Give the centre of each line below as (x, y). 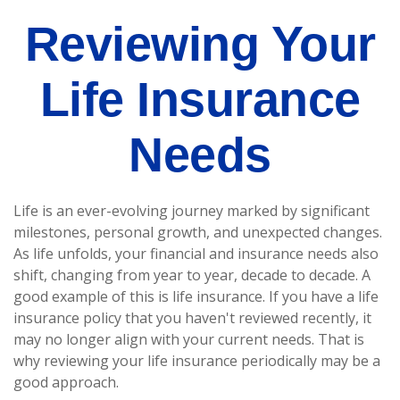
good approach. (66, 382)
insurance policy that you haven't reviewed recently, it (192, 318)
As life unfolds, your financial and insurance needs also (196, 254)
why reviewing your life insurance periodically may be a (197, 361)
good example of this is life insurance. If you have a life (196, 296)
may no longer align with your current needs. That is (189, 339)
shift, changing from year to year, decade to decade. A (192, 275)
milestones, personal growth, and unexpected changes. (198, 232)
